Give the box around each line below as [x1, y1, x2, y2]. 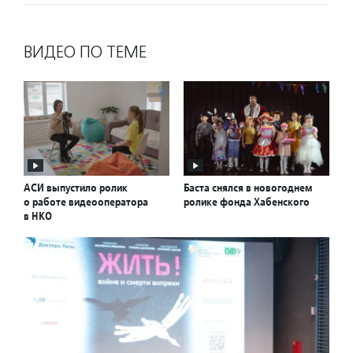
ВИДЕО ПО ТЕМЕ [24, 42, 147, 62]
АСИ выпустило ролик [24, 180, 128, 195]
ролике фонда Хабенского [184, 195, 310, 210]
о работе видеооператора [24, 195, 148, 210]
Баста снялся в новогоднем [184, 180, 312, 195]
